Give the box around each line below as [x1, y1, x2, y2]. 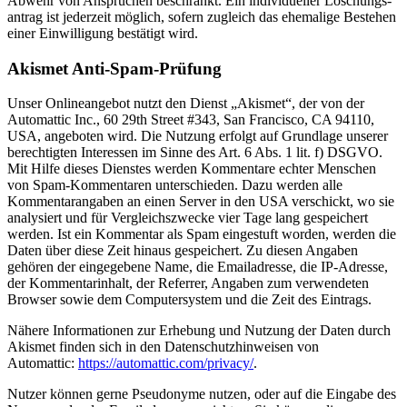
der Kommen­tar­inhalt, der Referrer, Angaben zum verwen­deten [7, 275, 369, 292]
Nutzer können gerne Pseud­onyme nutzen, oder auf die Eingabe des [7, 386, 396, 402]
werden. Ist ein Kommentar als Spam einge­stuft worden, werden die [7, 226, 396, 243]
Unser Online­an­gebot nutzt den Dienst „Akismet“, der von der [7, 95, 364, 112]
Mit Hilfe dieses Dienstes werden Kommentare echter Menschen [7, 161, 376, 177]
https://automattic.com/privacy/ [78, 355, 253, 372]
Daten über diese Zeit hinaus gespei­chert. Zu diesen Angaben [7, 243, 358, 259]
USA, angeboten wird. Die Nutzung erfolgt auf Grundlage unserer [7, 128, 388, 144]
